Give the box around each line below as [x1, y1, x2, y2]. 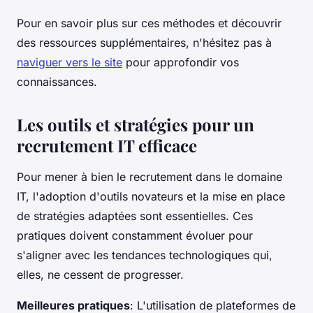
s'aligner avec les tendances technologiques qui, [17, 247, 272, 262]
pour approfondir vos [122, 54, 239, 69]
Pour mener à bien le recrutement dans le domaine [17, 169, 282, 184]
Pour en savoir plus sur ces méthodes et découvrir [17, 15, 282, 30]
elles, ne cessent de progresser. [17, 267, 184, 282]
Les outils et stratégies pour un [17, 112, 254, 136]
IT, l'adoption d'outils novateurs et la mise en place [17, 189, 285, 203]
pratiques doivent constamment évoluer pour [17, 228, 253, 242]
